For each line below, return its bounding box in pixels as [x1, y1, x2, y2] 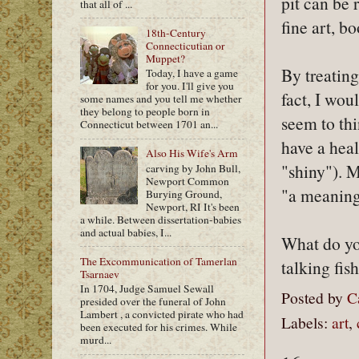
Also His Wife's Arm [146, 146, 239, 161]
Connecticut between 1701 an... [80, 117, 218, 132]
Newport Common [146, 173, 230, 188]
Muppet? [146, 50, 186, 66]
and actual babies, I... [80, 224, 171, 240]
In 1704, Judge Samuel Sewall [80, 281, 214, 296]
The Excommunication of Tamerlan [80, 253, 237, 268]
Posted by [281, 287, 347, 309]
